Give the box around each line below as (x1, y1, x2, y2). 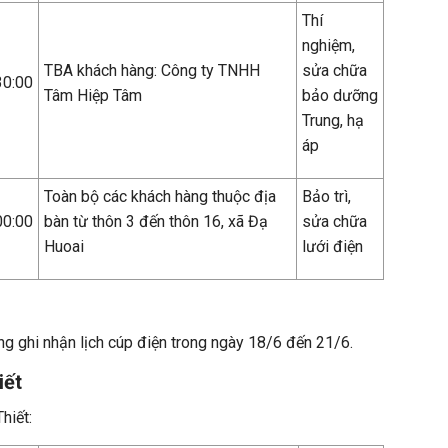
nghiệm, (302, 36, 355, 55)
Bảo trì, (302, 187, 351, 206)
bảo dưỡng (302, 86, 378, 105)
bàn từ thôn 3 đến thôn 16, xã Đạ (44, 212, 268, 231)
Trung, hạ (302, 111, 364, 130)
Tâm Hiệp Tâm (44, 86, 142, 105)
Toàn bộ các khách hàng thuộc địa (44, 187, 276, 206)
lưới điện (302, 237, 363, 256)
